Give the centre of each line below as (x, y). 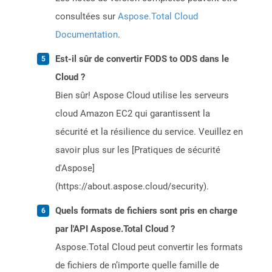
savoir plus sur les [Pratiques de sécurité (138, 150)
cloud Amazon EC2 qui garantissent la (133, 114)
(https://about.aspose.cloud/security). (132, 187)
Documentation (87, 35)
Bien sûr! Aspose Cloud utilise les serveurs (142, 96)
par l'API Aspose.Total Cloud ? (115, 229)
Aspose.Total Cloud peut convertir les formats (149, 247)
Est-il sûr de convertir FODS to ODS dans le (142, 59)
